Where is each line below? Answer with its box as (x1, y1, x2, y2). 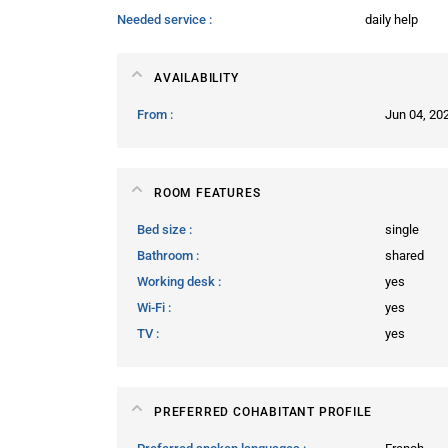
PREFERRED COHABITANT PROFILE (154, 404, 372, 419)
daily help (365, 11, 418, 27)
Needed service (117, 11, 209, 27)
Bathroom (137, 247, 196, 263)
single (385, 221, 419, 237)
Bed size (137, 221, 189, 237)
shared (385, 247, 424, 263)
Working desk (137, 273, 218, 289)
